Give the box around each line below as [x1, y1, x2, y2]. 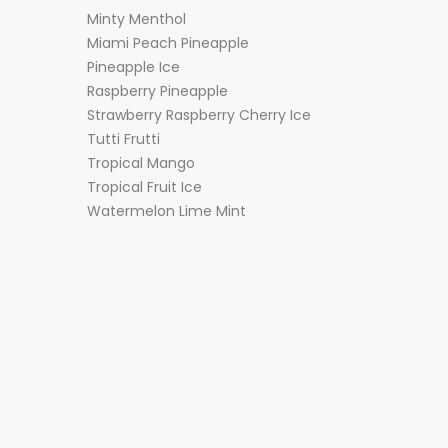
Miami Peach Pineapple [87, 33, 249, 53]
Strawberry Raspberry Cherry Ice [87, 105, 311, 125]
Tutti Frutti [87, 129, 160, 149]
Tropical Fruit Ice [87, 177, 202, 197]
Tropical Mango [87, 153, 195, 173]
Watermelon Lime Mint [87, 201, 246, 221]
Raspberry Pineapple [87, 81, 228, 101]
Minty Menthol [87, 9, 186, 29]
